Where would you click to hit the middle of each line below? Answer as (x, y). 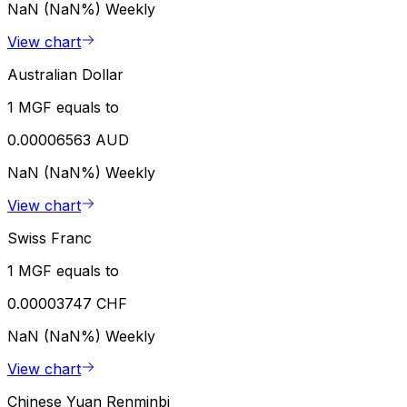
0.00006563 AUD (68, 140)
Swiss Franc (50, 238)
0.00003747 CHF (67, 304)
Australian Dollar (65, 75)
